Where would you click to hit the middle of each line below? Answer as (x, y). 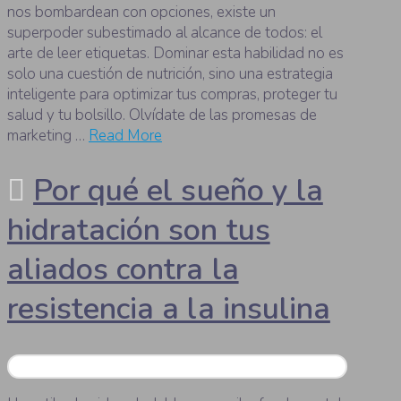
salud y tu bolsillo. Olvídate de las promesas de (162, 115)
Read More (125, 136)
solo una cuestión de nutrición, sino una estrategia (170, 74)
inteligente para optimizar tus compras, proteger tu (172, 95)
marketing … (48, 136)
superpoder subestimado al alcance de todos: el (165, 33)
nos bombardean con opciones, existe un (141, 13)
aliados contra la (123, 270)
